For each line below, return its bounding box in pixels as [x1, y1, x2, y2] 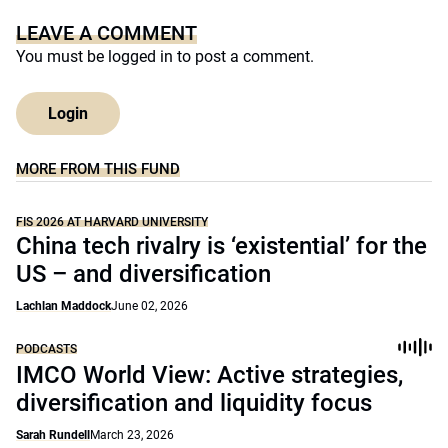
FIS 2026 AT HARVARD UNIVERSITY [16, 215, 208, 229]
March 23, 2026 [90, 428, 174, 442]
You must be [16, 47, 108, 66]
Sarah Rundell [16, 428, 90, 442]
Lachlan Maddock [16, 299, 111, 313]
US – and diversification [16, 260, 271, 288]
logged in [108, 47, 173, 66]
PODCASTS [16, 341, 77, 356]
